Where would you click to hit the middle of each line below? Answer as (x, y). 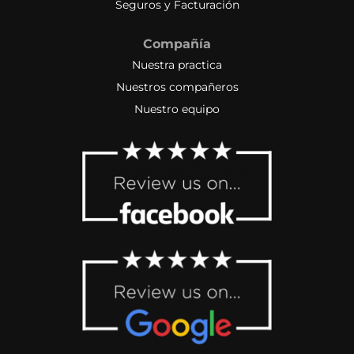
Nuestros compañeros (177, 87)
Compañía (177, 44)
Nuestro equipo (177, 109)
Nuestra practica (177, 65)
